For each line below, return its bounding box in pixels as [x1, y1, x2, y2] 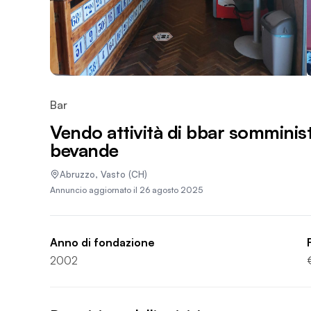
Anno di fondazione [50, 235, 155, 249]
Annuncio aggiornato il [50, 185, 140, 195]
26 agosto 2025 [140, 185, 203, 195]
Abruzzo [60, 168, 95, 180]
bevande [50, 139, 119, 161]
